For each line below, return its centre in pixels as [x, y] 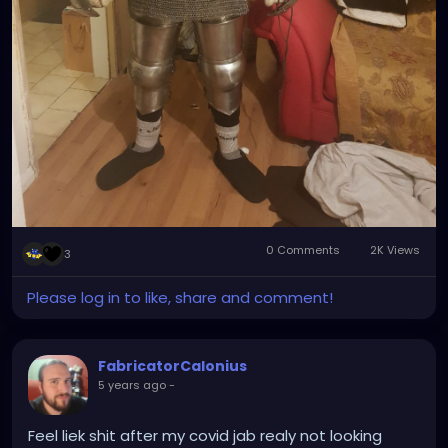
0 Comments [303, 250]
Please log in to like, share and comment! [180, 298]
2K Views [393, 250]
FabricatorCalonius [172, 366]
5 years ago [132, 385]
